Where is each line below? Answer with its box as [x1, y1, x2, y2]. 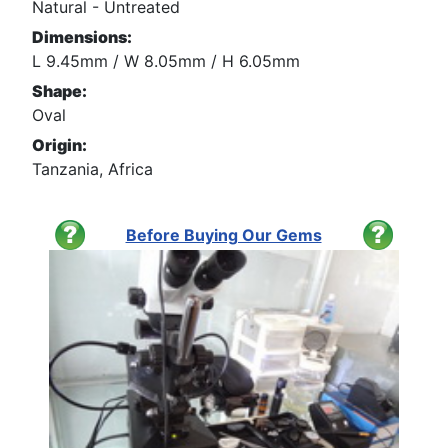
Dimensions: [32, 26, 132, 47]
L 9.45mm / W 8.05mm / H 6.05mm [32, 50, 300, 71]
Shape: [32, 80, 87, 101]
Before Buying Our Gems [125, 224, 322, 245]
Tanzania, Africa [32, 158, 153, 179]
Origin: [32, 134, 87, 155]
